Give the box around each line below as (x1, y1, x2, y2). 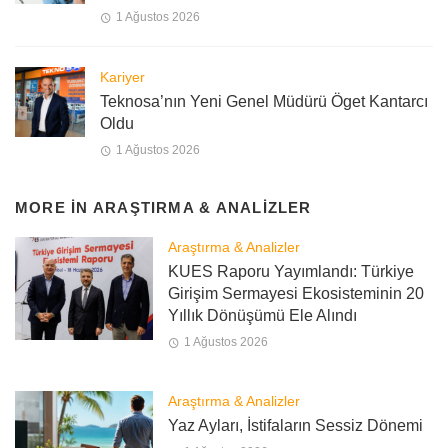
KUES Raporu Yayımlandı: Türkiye (167, 262, 414, 280)
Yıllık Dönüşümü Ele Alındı (167, 306, 357, 324)
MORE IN (15, 199, 93, 217)
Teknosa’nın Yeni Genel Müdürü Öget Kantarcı (100, 92, 428, 110)
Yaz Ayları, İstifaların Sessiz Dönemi (167, 416, 423, 434)
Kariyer (100, 68, 145, 85)
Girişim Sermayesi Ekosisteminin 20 (167, 284, 424, 302)
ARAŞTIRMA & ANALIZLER (92, 199, 312, 217)
